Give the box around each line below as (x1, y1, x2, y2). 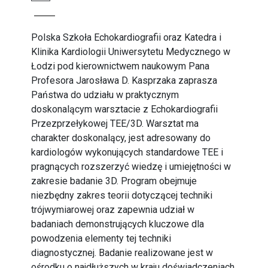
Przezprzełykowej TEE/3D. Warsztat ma (31, 118, 199, 129)
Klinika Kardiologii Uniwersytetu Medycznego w (31, 46, 231, 57)
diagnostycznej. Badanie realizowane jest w (31, 247, 214, 258)
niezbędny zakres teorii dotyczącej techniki (31, 190, 213, 201)
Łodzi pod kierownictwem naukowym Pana (31, 60, 210, 72)
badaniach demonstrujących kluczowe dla (31, 218, 205, 230)
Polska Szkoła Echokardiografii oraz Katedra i (31, 32, 222, 43)
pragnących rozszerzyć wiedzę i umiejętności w (31, 161, 232, 172)
